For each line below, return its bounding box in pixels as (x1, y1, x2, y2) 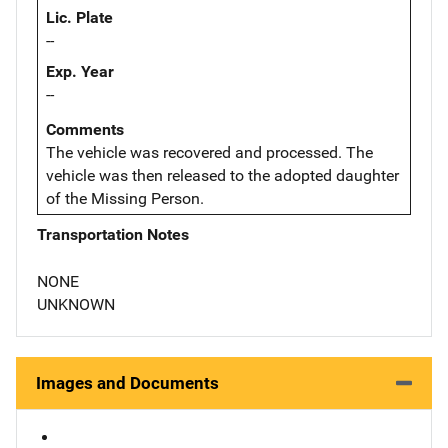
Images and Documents (36, 372, 219, 393)
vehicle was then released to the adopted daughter (46, 165, 399, 185)
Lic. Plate (46, 7, 113, 27)
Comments (46, 119, 124, 139)
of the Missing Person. (46, 188, 204, 208)
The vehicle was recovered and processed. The (46, 142, 373, 162)
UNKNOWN (37, 294, 115, 314)
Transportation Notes (37, 224, 189, 244)
